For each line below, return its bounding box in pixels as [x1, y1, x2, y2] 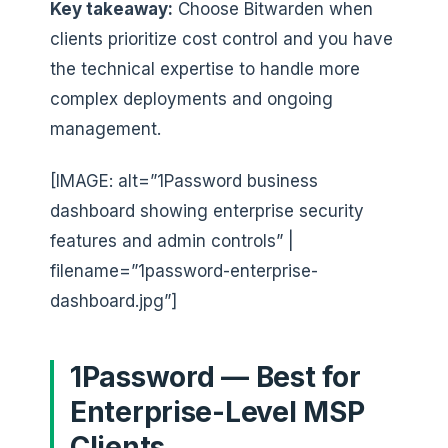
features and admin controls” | [50, 230, 294, 251]
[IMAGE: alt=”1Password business [50, 170, 318, 191]
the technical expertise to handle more [50, 58, 360, 79]
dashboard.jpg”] [50, 290, 177, 311]
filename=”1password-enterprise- [50, 260, 318, 281]
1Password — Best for [70, 359, 361, 394]
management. [50, 118, 161, 139]
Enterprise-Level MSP [70, 394, 365, 429]
